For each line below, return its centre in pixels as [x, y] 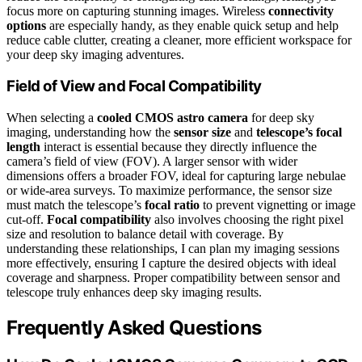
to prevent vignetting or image [278, 205]
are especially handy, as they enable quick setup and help [192, 25]
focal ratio [172, 205]
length [23, 147]
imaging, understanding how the [90, 133]
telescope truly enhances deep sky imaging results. [134, 293]
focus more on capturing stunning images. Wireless [137, 11]
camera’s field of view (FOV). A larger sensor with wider [152, 162]
